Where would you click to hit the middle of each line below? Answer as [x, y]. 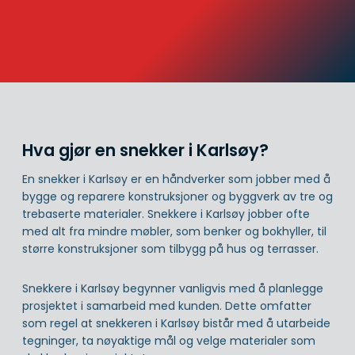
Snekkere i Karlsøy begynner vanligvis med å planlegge [173, 289]
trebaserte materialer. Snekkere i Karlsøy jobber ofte [166, 214]
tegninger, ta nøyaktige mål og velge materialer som [169, 341]
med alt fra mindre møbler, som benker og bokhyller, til [174, 232]
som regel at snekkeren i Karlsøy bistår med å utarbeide [176, 324]
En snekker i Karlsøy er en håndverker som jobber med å [176, 179]
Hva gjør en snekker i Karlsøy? [145, 150]
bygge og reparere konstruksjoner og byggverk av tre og [177, 197]
